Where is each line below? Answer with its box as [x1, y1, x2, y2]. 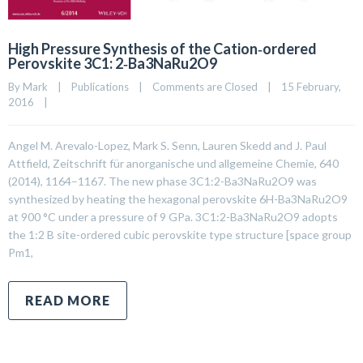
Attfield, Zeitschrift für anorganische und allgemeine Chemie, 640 [8, 156, 339, 170]
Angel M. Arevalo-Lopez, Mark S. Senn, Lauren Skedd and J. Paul [8, 138, 327, 152]
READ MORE [25, 292, 110, 308]
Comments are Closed [152, 79, 258, 93]
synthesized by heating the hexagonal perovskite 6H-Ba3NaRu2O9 [8, 191, 348, 206]
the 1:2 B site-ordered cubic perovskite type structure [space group [8, 227, 352, 241]
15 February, [281, 79, 341, 93]
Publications [71, 79, 129, 93]
